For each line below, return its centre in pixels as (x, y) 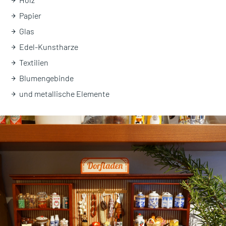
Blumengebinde (46, 78)
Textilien (34, 62)
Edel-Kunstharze (49, 46)
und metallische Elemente (64, 93)
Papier (30, 15)
